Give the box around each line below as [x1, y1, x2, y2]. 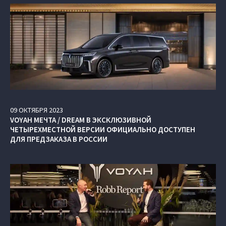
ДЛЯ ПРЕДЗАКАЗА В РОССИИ [10, 134, 107, 144]
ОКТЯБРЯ [19, 105, 47, 115]
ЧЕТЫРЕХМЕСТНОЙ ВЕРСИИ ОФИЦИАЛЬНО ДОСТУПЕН [10, 124, 195, 134]
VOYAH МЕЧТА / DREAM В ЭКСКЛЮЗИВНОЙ [10, 115, 151, 125]
